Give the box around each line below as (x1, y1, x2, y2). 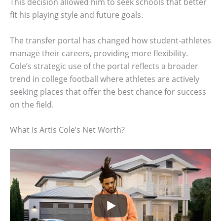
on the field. (10, 99, 54, 110)
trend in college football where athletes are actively (10, 73, 199, 84)
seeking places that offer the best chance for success (10, 86, 206, 97)
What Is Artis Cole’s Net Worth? (10, 124, 125, 136)
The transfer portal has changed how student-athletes (10, 35, 211, 46)
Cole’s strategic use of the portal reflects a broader (10, 60, 198, 72)
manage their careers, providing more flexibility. (10, 47, 188, 59)
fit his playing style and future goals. (10, 9, 143, 21)
